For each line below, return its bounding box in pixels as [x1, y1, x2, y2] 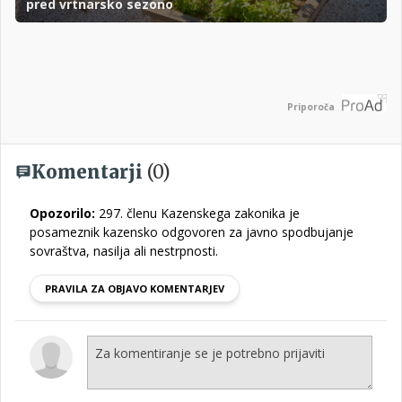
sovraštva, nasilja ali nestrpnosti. [30, 242, 218, 260]
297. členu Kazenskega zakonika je [95, 205, 300, 223]
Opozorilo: [30, 205, 95, 223]
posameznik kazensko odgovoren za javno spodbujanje [30, 223, 354, 241]
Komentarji [31, 161, 147, 184]
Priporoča [287, 100, 335, 114]
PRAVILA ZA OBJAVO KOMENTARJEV [45, 282, 224, 296]
